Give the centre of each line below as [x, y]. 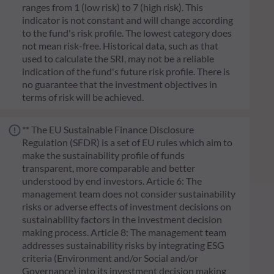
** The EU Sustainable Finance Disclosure [108, 130]
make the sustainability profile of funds [103, 155]
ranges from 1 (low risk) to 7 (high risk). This [113, 7]
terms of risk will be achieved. [83, 97]
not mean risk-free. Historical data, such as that [120, 46]
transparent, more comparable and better [109, 168]
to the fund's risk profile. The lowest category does [127, 33]
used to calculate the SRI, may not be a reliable [118, 59]
